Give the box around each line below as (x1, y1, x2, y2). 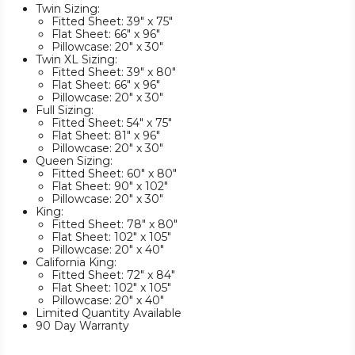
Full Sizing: (36, 103, 97, 118)
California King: (36, 255, 120, 270)
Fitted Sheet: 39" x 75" (52, 14, 173, 29)
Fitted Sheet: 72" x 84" (52, 268, 175, 283)
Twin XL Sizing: (36, 52, 117, 67)
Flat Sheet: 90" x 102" (52, 179, 168, 194)
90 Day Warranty (36, 319, 129, 334)
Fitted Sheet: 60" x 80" (52, 166, 177, 181)
